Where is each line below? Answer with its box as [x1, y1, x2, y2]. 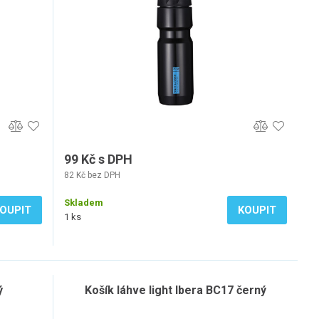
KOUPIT [238, 204, 276, 216]
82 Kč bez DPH [64, 170, 120, 180]
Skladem [64, 197, 103, 208]
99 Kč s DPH [64, 152, 132, 167]
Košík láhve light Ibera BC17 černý [85, 283, 266, 297]
